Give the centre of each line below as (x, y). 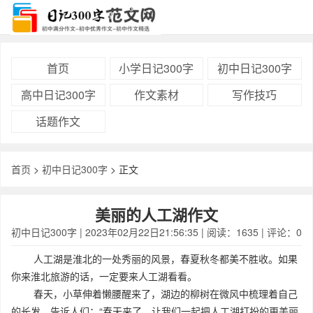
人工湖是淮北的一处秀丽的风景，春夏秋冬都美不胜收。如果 (154, 259)
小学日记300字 (156, 68)
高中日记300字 (58, 95)
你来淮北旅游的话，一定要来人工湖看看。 (104, 276)
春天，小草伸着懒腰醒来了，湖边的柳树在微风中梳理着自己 (154, 293)
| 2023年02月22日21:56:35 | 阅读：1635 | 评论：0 (189, 232)
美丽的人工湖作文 (156, 214)
